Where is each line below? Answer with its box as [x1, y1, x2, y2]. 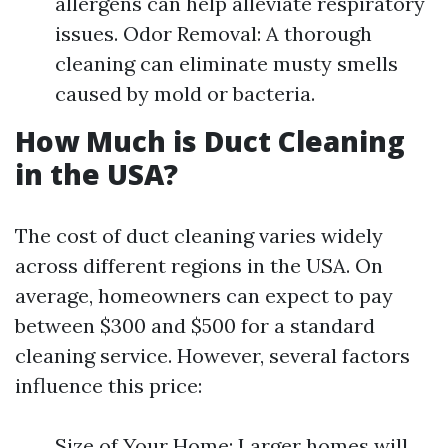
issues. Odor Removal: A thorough [55, 21, 372, 46]
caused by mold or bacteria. [55, 81, 315, 106]
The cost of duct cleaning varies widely [15, 223, 383, 248]
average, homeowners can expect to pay [15, 283, 393, 308]
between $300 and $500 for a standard [15, 313, 375, 338]
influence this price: [15, 373, 202, 398]
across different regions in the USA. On [15, 253, 383, 278]
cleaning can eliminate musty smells [55, 51, 398, 76]
